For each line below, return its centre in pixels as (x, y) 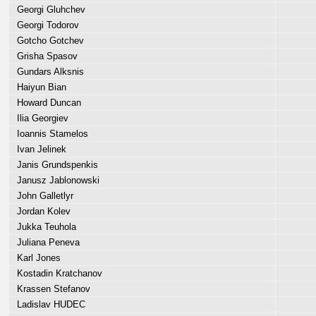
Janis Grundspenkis (55, 165)
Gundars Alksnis (48, 72)
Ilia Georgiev (40, 118)
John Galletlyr (42, 196)
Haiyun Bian (39, 87)
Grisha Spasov (44, 56)
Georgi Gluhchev (48, 10)
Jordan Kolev (41, 211)
